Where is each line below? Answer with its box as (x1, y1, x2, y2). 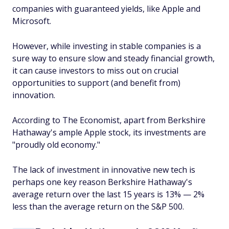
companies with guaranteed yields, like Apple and (12, 3, 200, 14)
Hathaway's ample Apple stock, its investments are (12, 127, 206, 138)
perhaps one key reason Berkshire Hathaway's (12, 176, 192, 188)
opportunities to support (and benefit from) (12, 77, 180, 88)
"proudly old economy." (12, 139, 102, 150)
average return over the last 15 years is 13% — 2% (12, 189, 204, 200)
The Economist (62, 114, 120, 126)
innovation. (12, 89, 55, 101)
